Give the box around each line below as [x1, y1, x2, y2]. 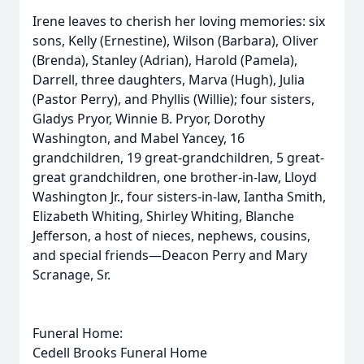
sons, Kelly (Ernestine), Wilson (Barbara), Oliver [32, 32, 318, 50]
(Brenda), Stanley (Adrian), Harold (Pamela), [32, 51, 297, 69]
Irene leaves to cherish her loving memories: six [32, 12, 325, 30]
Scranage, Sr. [32, 266, 110, 284]
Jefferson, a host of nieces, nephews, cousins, [32, 227, 310, 245]
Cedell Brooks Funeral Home [32, 344, 207, 362]
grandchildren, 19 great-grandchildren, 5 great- [32, 149, 324, 167]
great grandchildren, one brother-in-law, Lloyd [32, 168, 317, 186]
